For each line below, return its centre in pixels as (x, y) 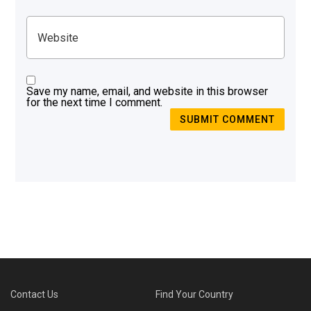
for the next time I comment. (95, 103)
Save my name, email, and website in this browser (148, 92)
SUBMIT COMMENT (227, 119)
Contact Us (34, 294)
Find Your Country (194, 294)
